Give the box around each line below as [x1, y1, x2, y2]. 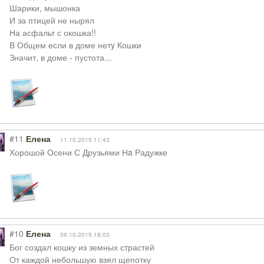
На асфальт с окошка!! [9, 27, 96, 38]
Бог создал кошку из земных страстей [9, 241, 154, 253]
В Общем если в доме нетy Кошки [9, 39, 141, 51]
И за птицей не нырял [9, 14, 94, 26]
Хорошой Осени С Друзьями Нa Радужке [9, 146, 167, 158]
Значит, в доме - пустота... [9, 51, 111, 63]
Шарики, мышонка [9, 2, 80, 14]
